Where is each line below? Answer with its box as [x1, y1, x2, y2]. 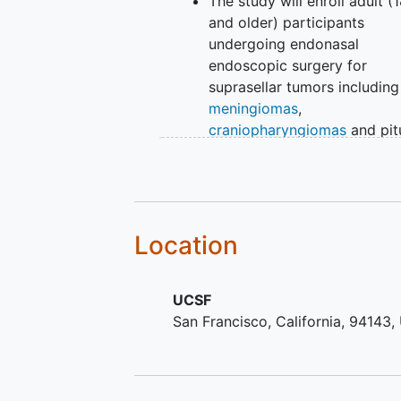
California [276, 312, 342, 331]
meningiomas [209, 98, 299, 117]
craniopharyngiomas [209, 120, 347, 139]
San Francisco [173, 312, 269, 331]
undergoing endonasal [209, 34, 360, 53]
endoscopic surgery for [209, 55, 368, 74]
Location [134, 230, 238, 261]
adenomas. [209, 141, 283, 160]
